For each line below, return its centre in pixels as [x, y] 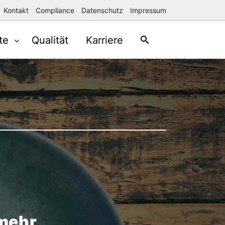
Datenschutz [102, 10]
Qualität [50, 40]
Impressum [148, 10]
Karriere [104, 40]
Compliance [55, 10]
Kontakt [16, 10]
